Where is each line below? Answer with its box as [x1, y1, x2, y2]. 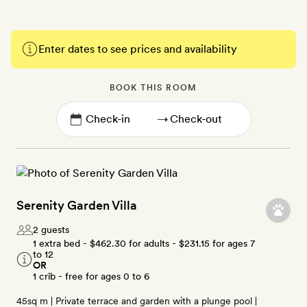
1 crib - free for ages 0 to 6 [33, 271, 149, 282]
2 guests [33, 224, 69, 235]
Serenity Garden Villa [16, 198, 137, 212]
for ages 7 [210, 238, 255, 249]
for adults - [126, 238, 179, 249]
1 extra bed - [33, 238, 90, 249]
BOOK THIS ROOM [110, 83, 197, 93]
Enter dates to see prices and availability [38, 42, 237, 56]
